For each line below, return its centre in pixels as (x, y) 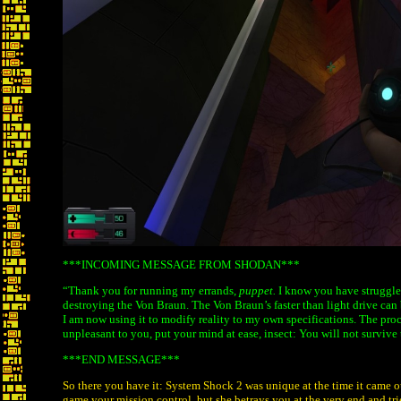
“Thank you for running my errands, (151, 290)
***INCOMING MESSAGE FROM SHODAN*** (181, 264)
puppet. (257, 290)
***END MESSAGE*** (121, 359)
